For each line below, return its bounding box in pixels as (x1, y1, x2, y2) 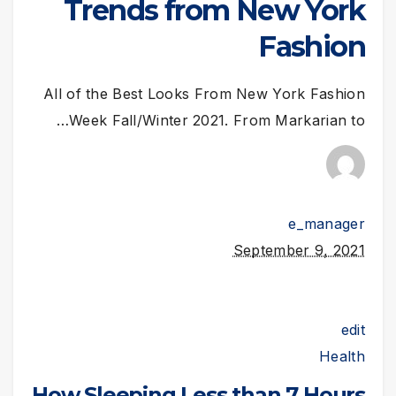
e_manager (288, 214, 365, 232)
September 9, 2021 (232, 240, 365, 259)
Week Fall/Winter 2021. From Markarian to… (69, 111, 365, 130)
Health (319, 346, 365, 365)
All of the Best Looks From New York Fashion (43, 85, 365, 103)
